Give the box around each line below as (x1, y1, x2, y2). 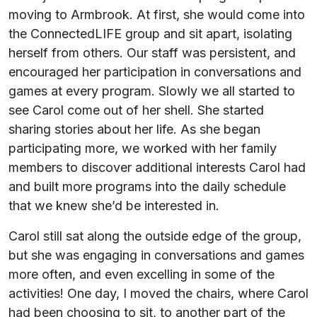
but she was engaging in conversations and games (8, 248, 304, 263)
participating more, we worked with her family (8, 141, 277, 156)
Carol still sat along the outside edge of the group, (8, 229, 301, 244)
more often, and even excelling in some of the (8, 267, 275, 282)
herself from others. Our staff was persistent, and (8, 45, 296, 61)
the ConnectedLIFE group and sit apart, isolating (8, 26, 292, 42)
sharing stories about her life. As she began (8, 122, 260, 137)
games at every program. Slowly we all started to (8, 83, 295, 99)
